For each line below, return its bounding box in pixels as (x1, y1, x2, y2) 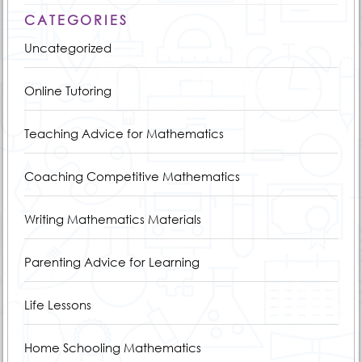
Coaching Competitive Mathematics (23, 168, 240, 183)
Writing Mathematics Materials (23, 211, 201, 226)
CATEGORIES (23, 11, 128, 28)
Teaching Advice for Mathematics (23, 125, 224, 141)
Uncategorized (23, 40, 112, 55)
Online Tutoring (23, 82, 112, 98)
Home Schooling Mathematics (23, 339, 201, 355)
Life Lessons (23, 297, 91, 312)
